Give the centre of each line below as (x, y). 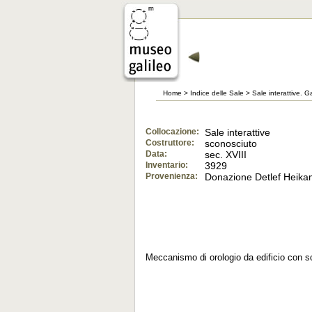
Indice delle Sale (217, 93)
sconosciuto (231, 143)
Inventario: (167, 165)
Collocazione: (172, 132)
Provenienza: (172, 176)
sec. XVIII (226, 155)
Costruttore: (170, 143)
